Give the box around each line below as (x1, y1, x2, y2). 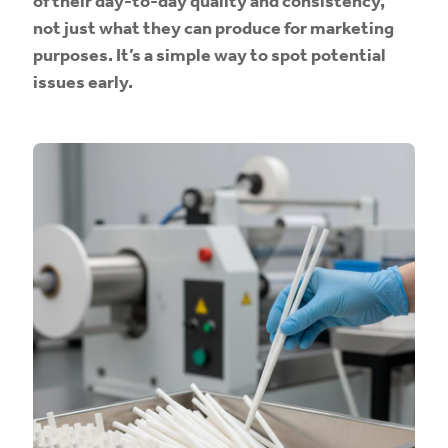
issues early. (33, 70, 133, 93)
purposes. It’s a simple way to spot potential (33, 43, 386, 66)
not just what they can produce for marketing (33, 16, 394, 39)
